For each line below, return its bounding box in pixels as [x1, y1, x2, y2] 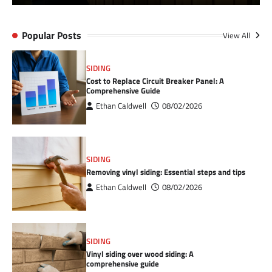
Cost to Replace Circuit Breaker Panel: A [86, 74, 225, 87]
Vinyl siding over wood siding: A [86, 247, 194, 260]
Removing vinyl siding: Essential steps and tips [86, 166, 246, 178]
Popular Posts [22, 27, 81, 42]
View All [223, 29, 252, 41]
